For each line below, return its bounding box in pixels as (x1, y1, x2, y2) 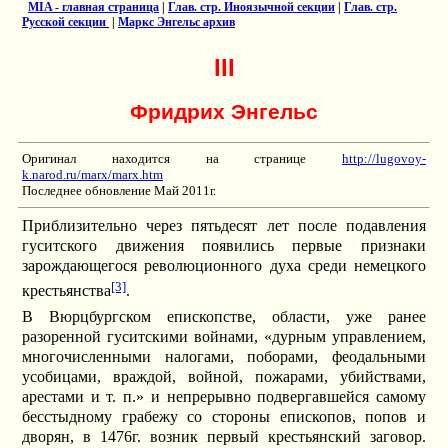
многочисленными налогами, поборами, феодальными (22, 348, 426, 366)
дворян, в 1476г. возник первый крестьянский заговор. (22, 428, 426, 446)
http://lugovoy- (341, 151, 426, 167)
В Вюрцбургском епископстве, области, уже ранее (22, 308, 426, 326)
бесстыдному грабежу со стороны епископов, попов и (22, 408, 426, 426)
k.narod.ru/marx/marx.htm (22, 167, 164, 183)
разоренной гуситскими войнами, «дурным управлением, (22, 328, 426, 346)
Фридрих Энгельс (130, 99, 318, 124)
